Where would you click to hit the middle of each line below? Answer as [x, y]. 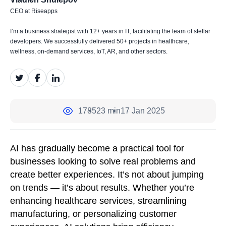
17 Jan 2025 [143, 111]
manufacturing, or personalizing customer [93, 214]
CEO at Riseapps [34, 11]
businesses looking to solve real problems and [103, 161]
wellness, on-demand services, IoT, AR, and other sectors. [89, 51]
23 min [108, 111]
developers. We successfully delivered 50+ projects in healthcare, [100, 41]
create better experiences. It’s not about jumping [107, 175]
